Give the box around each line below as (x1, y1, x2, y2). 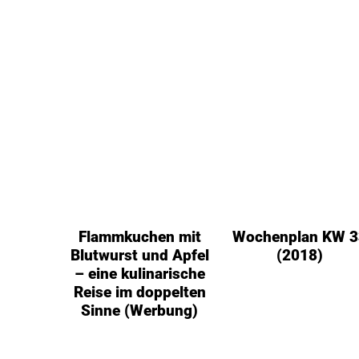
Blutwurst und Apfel (70, 246, 209, 265)
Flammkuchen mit (78, 228, 201, 247)
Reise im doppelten (73, 283, 206, 302)
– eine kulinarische (74, 264, 205, 284)
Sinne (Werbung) (81, 301, 199, 321)
